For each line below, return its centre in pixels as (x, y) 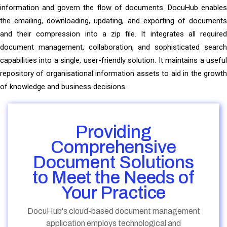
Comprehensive (113, 147)
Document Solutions (113, 162)
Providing (113, 132)
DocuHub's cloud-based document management (113, 211)
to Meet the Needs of (113, 178)
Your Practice (113, 193)
